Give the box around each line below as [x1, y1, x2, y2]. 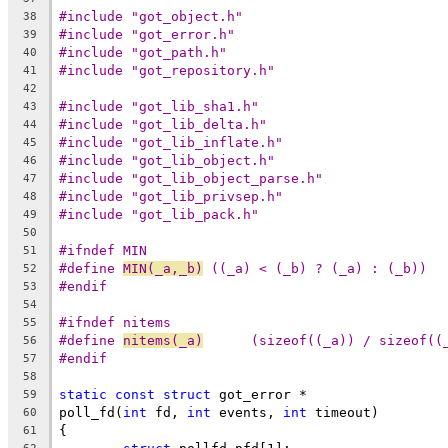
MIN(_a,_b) [123, 260, 203, 276]
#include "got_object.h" [59, 8, 243, 24]
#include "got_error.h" [59, 26, 235, 42]
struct [163, 386, 211, 402]
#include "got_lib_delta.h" [59, 116, 267, 132]
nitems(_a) [123, 332, 203, 348]
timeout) [307, 404, 379, 420]
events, [211, 404, 283, 420]
